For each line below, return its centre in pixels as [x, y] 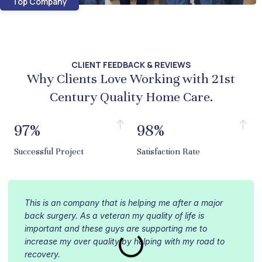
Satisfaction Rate [168, 152]
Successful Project [49, 152]
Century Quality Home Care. [131, 97]
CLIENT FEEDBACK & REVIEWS [131, 65]
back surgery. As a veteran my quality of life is [114, 216]
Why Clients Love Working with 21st [131, 79]
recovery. [42, 254]
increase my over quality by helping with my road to [125, 242]
